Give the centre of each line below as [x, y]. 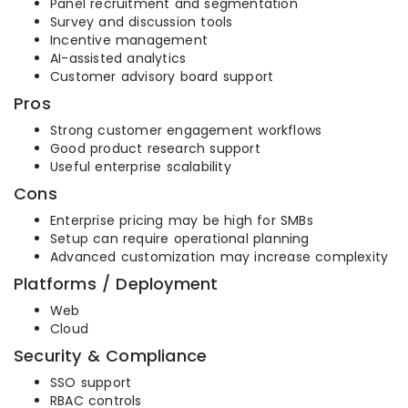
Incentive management [129, 41]
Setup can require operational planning [180, 239]
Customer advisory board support [162, 77]
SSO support [91, 383]
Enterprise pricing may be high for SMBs [182, 221]
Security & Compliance [111, 356]
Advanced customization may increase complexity [219, 257]
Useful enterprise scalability [141, 167]
